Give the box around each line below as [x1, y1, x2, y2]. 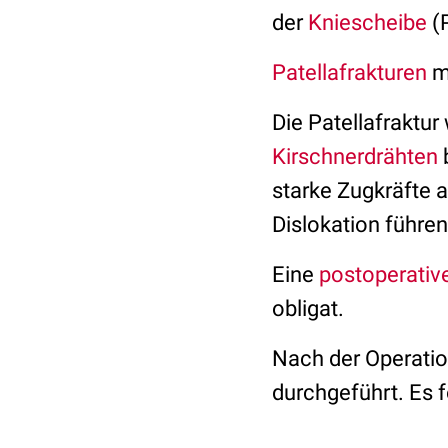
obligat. [272, 296, 344, 321]
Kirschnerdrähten [272, 144, 438, 169]
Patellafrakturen [272, 60, 427, 85]
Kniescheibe [308, 10, 427, 35]
